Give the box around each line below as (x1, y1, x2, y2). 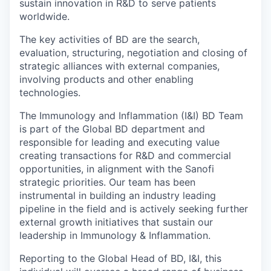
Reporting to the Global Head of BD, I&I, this (19, 252, 221, 264)
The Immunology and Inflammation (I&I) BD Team (19, 109, 243, 122)
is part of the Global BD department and (19, 122, 205, 135)
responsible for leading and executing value (19, 135, 220, 148)
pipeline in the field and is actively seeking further (19, 202, 248, 215)
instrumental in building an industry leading (19, 189, 216, 201)
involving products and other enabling (19, 73, 194, 85)
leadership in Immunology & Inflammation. (19, 229, 211, 241)
